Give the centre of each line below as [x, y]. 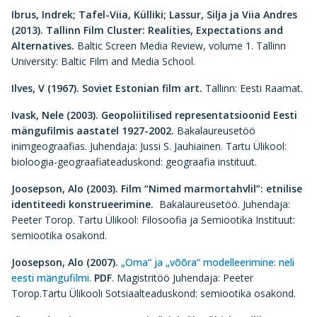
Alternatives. [43, 46]
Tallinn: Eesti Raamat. [253, 88]
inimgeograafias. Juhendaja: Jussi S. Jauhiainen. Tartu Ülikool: [149, 146]
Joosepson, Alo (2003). [65, 189]
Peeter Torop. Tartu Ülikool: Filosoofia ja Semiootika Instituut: [153, 220]
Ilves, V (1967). [45, 88]
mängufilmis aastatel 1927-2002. [93, 131]
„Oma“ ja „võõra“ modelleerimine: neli [208, 262]
